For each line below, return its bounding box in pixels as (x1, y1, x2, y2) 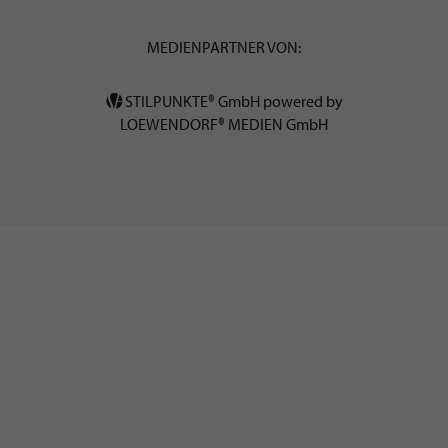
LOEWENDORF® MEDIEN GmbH (120, 114, 328, 135)
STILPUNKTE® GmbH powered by (121, 91, 343, 112)
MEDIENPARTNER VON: (147, 37, 301, 58)
